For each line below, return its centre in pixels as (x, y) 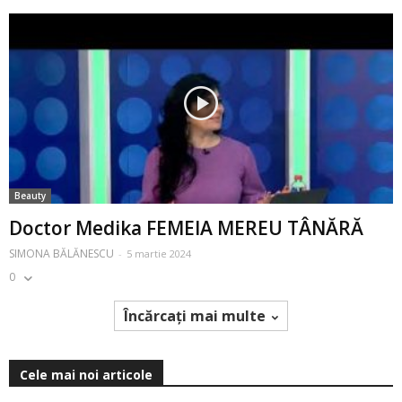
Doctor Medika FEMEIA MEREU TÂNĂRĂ (186, 227)
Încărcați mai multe (195, 315)
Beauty (30, 195)
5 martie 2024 (159, 253)
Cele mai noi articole (86, 374)
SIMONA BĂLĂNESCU (61, 253)
